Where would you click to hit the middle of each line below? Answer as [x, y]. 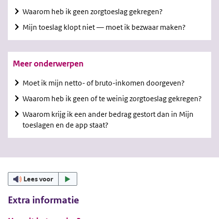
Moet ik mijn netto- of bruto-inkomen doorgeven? [104, 83]
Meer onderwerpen [48, 64]
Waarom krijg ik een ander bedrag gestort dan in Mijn [108, 114]
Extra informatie [44, 200]
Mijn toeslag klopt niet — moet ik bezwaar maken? [104, 27]
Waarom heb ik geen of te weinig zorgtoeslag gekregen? [112, 99]
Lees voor [39, 179]
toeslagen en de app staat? [66, 125]
